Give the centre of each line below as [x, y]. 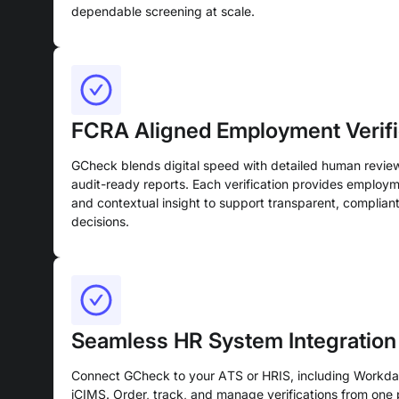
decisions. [100, 221]
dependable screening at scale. [163, 11]
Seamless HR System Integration [234, 341]
